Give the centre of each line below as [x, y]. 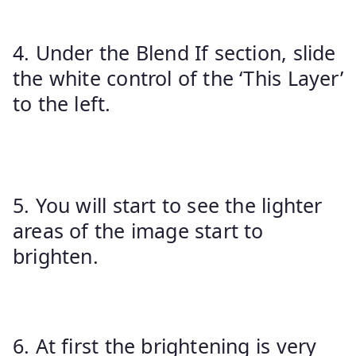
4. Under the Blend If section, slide [174, 52]
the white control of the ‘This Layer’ [178, 77]
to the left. [65, 103]
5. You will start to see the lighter [168, 205]
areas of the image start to [138, 230]
